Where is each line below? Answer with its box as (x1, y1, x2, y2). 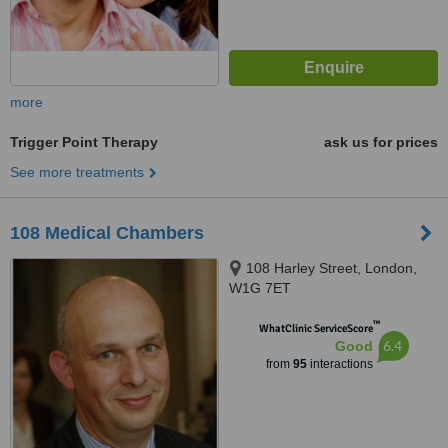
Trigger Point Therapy (10, 134, 158, 150)
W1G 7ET (229, 280, 291, 296)
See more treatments (10, 164, 144, 180)
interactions (306, 357, 373, 371)
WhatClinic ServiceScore (258, 322, 373, 335)
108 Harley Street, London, (246, 260, 417, 276)
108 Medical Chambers (10, 223, 204, 243)
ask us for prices (324, 134, 438, 150)
